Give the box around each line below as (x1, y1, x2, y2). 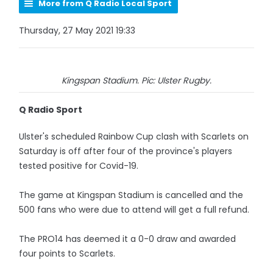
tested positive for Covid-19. (19, 160, 139, 172)
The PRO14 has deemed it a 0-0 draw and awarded (19, 233, 236, 245)
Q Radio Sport (19, 104, 83, 116)
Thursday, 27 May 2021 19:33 (19, 24, 136, 37)
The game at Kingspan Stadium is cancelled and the (19, 189, 244, 201)
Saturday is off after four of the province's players (19, 145, 233, 157)
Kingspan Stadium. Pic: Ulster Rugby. (62, 74, 211, 87)
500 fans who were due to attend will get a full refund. (19, 204, 250, 216)
